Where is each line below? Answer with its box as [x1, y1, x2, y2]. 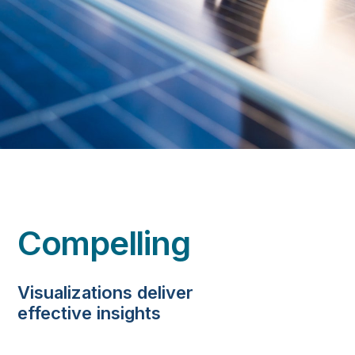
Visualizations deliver [17, 282, 193, 303]
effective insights [17, 303, 161, 323]
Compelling [17, 223, 190, 263]
